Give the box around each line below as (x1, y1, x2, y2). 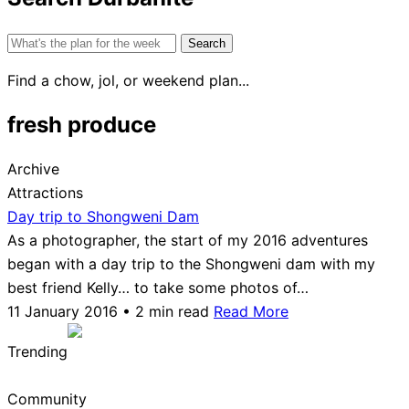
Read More (214, 301, 288, 320)
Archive (7, 159, 59, 178)
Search (6, 31, 54, 50)
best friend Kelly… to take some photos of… (7, 278, 309, 297)
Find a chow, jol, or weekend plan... (7, 70, 249, 89)
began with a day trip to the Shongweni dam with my (7, 254, 375, 273)
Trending (7, 341, 68, 361)
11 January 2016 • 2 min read (7, 301, 209, 320)
